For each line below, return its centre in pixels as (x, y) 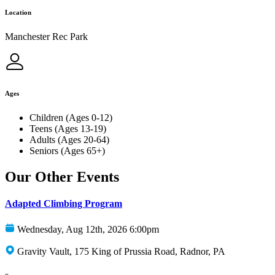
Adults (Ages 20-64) (69, 140)
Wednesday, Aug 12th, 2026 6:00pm (88, 229)
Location (18, 13)
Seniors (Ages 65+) (67, 151)
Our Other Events (62, 177)
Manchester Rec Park (46, 37)
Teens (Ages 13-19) (68, 129)
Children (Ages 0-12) (71, 118)
